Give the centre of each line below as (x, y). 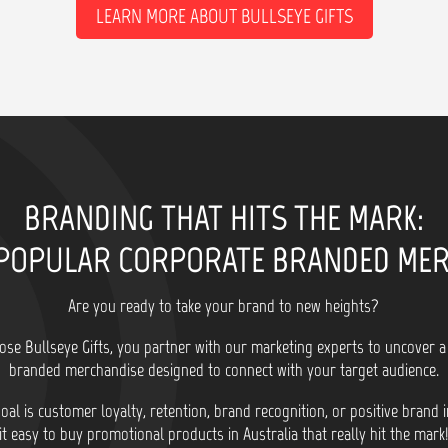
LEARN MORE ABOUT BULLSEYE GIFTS (224, 16)
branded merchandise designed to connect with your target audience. (223, 370)
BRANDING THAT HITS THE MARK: (224, 217)
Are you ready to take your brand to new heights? (224, 306)
